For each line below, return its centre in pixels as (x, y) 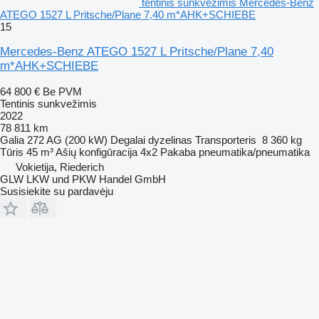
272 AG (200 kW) (67, 140)
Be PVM (62, 91)
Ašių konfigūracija (96, 152)
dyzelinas (170, 140)
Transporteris (226, 140)
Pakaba (178, 152)
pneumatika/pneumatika (254, 152)
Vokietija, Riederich (60, 167)
